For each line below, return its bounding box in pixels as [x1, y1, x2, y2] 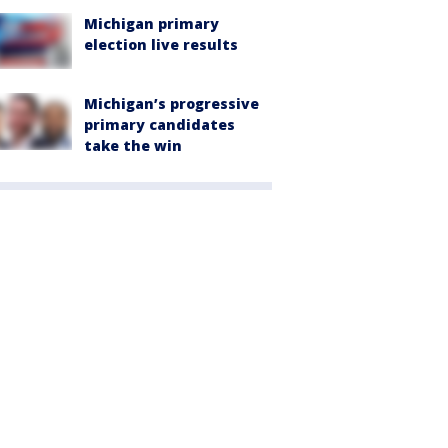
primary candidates [84, 115, 235, 135]
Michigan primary [84, 14, 219, 34]
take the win [84, 136, 182, 156]
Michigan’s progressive [84, 94, 259, 114]
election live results [84, 35, 238, 55]
